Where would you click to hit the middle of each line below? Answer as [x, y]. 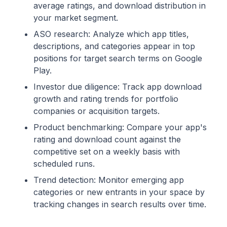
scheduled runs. [64, 164]
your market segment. [76, 18]
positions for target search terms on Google [118, 59]
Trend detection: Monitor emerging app [109, 180]
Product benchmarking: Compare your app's [120, 127]
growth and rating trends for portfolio [106, 99]
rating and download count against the [107, 140]
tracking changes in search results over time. [120, 204]
